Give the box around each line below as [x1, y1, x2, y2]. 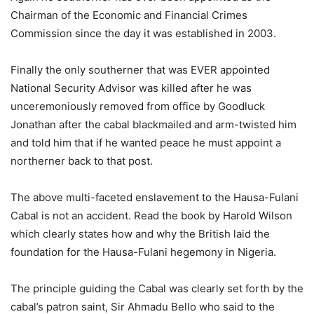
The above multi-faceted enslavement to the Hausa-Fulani [11, 191, 299, 204]
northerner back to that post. [11, 154, 153, 168]
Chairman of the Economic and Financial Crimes [11, 8, 247, 22]
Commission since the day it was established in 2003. [11, 27, 276, 40]
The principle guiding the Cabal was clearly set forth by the [11, 282, 303, 295]
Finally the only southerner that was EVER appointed [11, 63, 270, 76]
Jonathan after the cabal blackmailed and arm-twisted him [11, 118, 296, 131]
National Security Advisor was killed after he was [11, 81, 252, 95]
